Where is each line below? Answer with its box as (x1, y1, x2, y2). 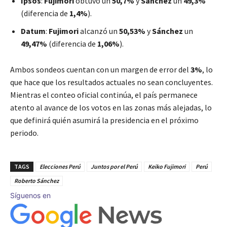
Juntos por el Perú (91, 163, 138, 171)
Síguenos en (10, 191, 51, 200)
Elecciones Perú (40, 163, 81, 171)
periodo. (10, 128, 39, 138)
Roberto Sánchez (14, 177, 59, 185)
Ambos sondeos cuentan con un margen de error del (10, 64, 191, 75)
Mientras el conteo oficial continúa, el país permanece (10, 90, 198, 100)
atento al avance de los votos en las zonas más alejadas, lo (10, 102, 212, 113)
